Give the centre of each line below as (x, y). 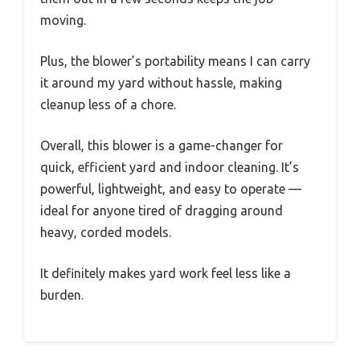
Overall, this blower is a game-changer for (162, 146)
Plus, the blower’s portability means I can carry (175, 61)
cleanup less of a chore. (108, 105)
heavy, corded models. (106, 233)
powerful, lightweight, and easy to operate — (171, 189)
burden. (62, 295)
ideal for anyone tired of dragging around (162, 211)
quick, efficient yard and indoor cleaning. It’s (170, 168)
